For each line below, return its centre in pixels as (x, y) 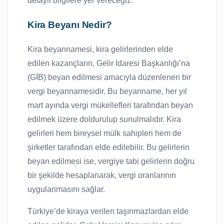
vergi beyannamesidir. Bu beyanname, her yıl (107, 91)
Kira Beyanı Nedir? (70, 24)
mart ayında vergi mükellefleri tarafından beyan (110, 105)
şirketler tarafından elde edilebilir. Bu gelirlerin (108, 147)
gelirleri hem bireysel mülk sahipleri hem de (104, 133)
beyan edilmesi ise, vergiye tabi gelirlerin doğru (111, 161)
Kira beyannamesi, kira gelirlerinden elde (100, 49)
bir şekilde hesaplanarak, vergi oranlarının (102, 175)
